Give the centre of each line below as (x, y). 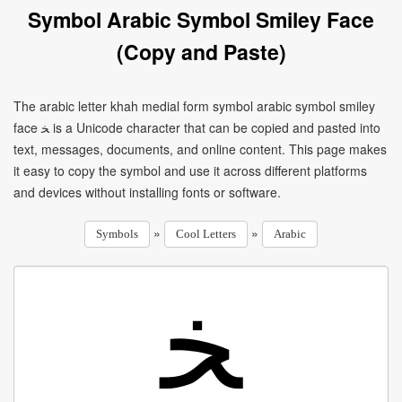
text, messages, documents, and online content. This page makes (200, 149)
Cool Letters (206, 234)
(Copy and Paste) (201, 52)
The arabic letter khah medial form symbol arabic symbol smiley (194, 106)
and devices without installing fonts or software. (147, 192)
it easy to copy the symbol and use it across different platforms (190, 170)
